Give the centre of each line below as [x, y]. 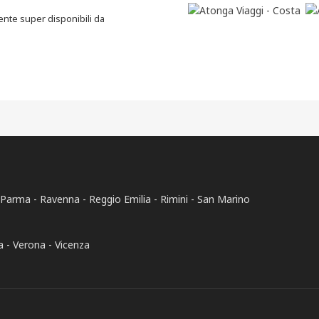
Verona [29, 245]
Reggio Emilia [120, 199]
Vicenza [72, 245]
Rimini [174, 199]
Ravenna [60, 199]
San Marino [224, 199]
